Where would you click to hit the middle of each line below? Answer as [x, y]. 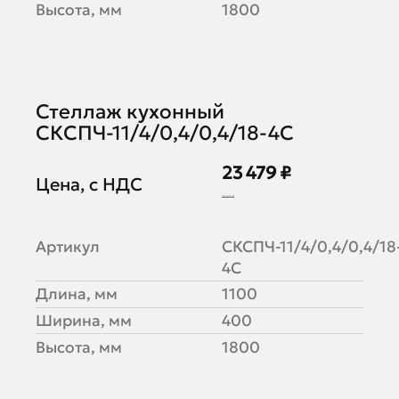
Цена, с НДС [89, 185]
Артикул [67, 246]
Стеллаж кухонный [130, 111]
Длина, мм [76, 294]
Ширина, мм [83, 320]
